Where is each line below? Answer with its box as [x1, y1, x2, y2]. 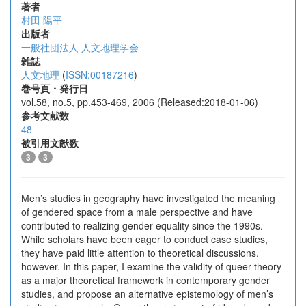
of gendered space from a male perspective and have [21, 205, 253, 219]
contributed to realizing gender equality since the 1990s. [21, 219, 263, 232]
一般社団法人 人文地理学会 [21, 40, 139, 54]
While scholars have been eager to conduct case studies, [21, 232, 268, 246]
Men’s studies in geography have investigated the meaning [21, 191, 275, 205]
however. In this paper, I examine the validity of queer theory [21, 260, 281, 273]
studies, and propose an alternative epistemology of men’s [21, 287, 273, 301]
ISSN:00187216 [66, 68, 134, 81]
